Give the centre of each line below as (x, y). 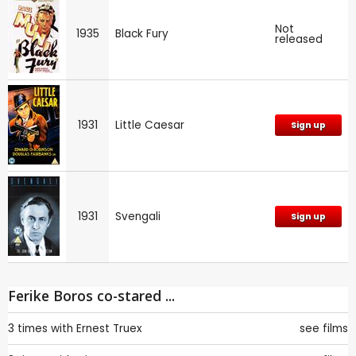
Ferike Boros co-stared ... (91, 295)
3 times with (41, 328)
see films (324, 328)
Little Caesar (150, 125)
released (299, 39)
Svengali (138, 216)
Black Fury (142, 33)
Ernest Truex (109, 328)
